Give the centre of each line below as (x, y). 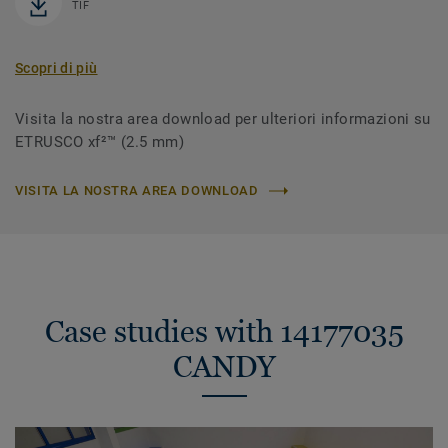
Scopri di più (56, 68)
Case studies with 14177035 (224, 332)
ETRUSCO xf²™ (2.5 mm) (99, 142)
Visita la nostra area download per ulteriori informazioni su (223, 119)
